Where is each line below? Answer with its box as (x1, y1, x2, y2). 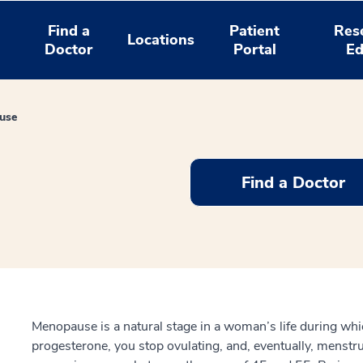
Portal (233, 39, 276, 59)
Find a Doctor (241, 171, 345, 194)
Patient (229, 20, 280, 41)
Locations (127, 30, 195, 49)
